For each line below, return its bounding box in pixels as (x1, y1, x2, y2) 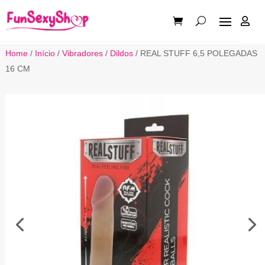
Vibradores (62, 48, 103, 58)
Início (34, 48, 55, 58)
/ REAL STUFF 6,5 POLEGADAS (132, 48, 257, 58)
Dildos (109, 48, 133, 58)
